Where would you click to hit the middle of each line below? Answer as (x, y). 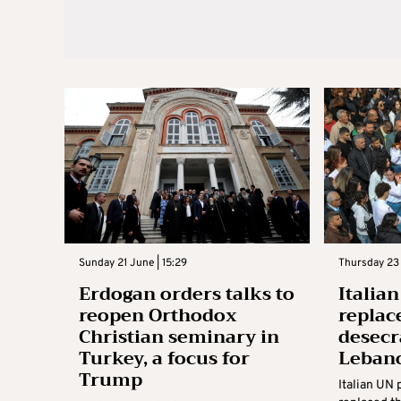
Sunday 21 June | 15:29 (133, 263)
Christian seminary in (179, 337)
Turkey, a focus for (164, 358)
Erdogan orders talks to (187, 294)
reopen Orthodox (158, 315)
